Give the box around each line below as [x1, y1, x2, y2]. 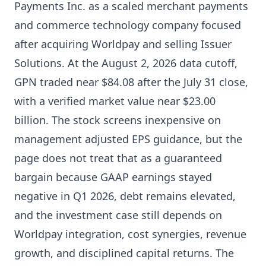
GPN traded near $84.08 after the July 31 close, [14, 75, 248, 89]
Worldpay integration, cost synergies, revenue [14, 227, 246, 241]
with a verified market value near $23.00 [14, 94, 216, 108]
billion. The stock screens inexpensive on [14, 113, 221, 127]
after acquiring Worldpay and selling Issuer [14, 37, 232, 51]
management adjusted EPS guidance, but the [14, 132, 242, 146]
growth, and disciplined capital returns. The [14, 246, 234, 260]
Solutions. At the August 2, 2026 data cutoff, [14, 56, 237, 70]
